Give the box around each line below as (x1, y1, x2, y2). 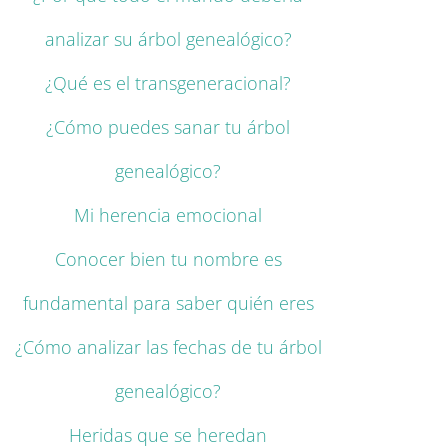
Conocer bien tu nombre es (54, 247, 282, 272)
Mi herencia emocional (74, 203, 262, 228)
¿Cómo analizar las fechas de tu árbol (14, 335, 322, 360)
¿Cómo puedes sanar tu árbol (46, 115, 290, 140)
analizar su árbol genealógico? (44, 27, 292, 52)
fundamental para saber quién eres (22, 291, 314, 316)
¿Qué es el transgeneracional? (45, 71, 291, 96)
